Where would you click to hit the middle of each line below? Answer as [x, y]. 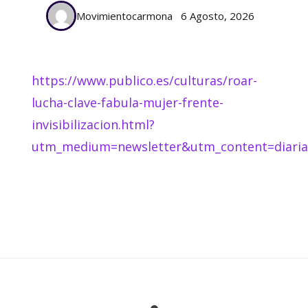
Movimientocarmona [124, 15]
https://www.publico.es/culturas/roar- [144, 81]
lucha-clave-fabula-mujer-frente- [128, 103]
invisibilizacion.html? [93, 125]
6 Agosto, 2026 [217, 16]
